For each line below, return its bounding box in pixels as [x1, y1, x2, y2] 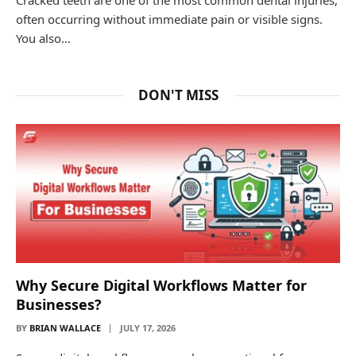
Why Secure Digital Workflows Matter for [16, 275, 307, 295]
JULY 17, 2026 [120, 321, 176, 334]
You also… [16, 29, 71, 46]
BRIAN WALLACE [29, 321, 101, 334]
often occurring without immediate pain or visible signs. [16, 10, 323, 27]
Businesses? [16, 294, 102, 314]
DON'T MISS [137, 85, 219, 104]
